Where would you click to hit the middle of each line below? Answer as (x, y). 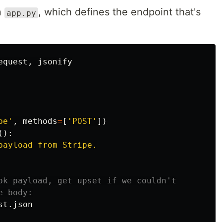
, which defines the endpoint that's (119, 12)
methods (40, 121)
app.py (21, 13)
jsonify (55, 62)
